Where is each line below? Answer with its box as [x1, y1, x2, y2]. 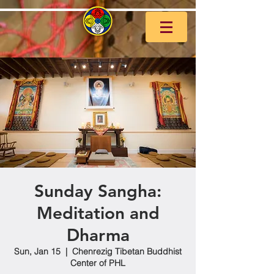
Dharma [66, 224, 130, 245]
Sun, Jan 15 [14, 246, 61, 257]
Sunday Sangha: [34, 180, 161, 201]
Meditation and [36, 202, 160, 223]
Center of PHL [70, 257, 125, 268]
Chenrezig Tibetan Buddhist [72, 246, 182, 257]
